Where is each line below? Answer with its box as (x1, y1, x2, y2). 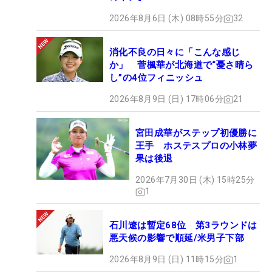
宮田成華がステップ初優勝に (135, 127, 257, 139)
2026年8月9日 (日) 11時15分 (109, 254, 223, 265)
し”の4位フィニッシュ (109, 72, 203, 84)
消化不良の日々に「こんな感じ (109, 47, 240, 58)
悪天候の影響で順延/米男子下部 (109, 233, 244, 244)
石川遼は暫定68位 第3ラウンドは (109, 220, 257, 231)
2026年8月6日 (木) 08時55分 (109, 13, 223, 24)
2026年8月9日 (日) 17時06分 (109, 94, 223, 104)
